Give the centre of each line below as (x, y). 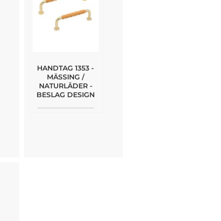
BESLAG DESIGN (65, 94)
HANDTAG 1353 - (65, 68)
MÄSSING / (65, 77)
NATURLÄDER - (65, 86)
